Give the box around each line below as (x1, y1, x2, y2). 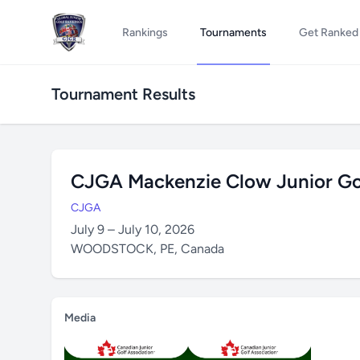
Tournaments (199, 26, 267, 39)
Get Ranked (298, 26, 358, 39)
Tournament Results (51, 84, 195, 104)
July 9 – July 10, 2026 (71, 222, 194, 237)
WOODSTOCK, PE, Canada (71, 241, 224, 256)
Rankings (121, 26, 168, 39)
